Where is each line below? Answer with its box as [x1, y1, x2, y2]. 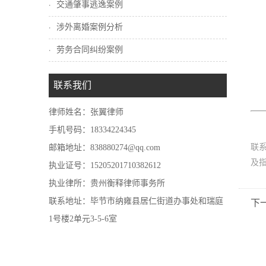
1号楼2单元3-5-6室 [49, 214, 117, 223]
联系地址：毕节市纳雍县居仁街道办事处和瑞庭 [49, 197, 223, 205]
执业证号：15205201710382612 [49, 161, 161, 170]
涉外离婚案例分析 [56, 23, 123, 31]
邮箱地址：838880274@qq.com [49, 143, 160, 152]
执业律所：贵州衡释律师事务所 [49, 179, 165, 188]
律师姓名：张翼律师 [49, 107, 123, 116]
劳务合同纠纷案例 [56, 45, 123, 54]
